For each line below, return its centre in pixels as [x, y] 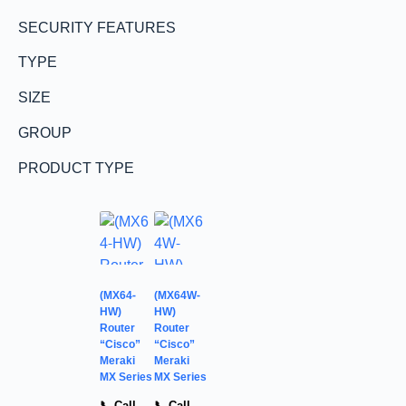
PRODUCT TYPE [76, 168]
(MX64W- [177, 295]
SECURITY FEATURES [97, 28]
